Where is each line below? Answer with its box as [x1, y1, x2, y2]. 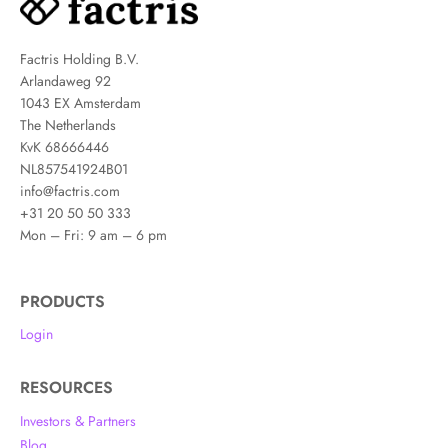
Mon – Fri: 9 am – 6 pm [20, 224, 167, 245]
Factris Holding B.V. [20, 48, 139, 69]
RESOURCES [20, 376, 113, 400]
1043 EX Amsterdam [20, 92, 141, 113]
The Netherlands [20, 114, 116, 135]
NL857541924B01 [20, 158, 128, 179]
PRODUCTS [20, 289, 105, 313]
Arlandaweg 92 [20, 70, 111, 91]
